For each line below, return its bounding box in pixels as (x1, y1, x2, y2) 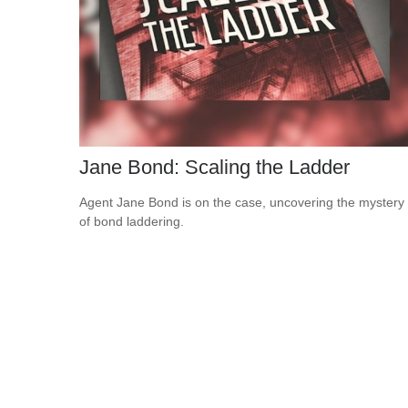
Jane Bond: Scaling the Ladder (79, 156, 350, 179)
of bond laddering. (79, 214, 184, 229)
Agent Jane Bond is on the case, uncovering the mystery (79, 195, 404, 210)
